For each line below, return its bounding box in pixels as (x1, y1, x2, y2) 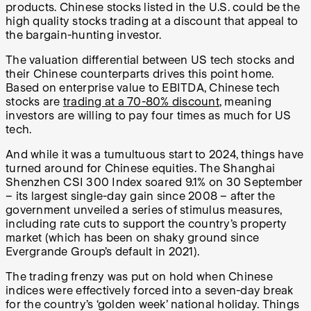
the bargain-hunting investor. (6, 28, 162, 42)
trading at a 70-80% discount (62, 95, 219, 109)
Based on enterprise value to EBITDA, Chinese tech (6, 81, 280, 95)
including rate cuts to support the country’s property (6, 217, 287, 231)
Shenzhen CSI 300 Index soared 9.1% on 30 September (6, 176, 303, 190)
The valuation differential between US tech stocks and (6, 53, 295, 67)
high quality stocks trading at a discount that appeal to (6, 15, 298, 28)
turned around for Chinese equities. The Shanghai (6, 162, 275, 176)
